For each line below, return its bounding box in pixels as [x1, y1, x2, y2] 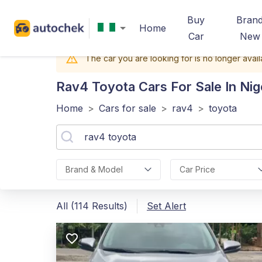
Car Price [179, 164, 215, 174]
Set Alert [147, 200, 186, 212]
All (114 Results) [56, 200, 127, 212]
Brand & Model [65, 164, 123, 174]
